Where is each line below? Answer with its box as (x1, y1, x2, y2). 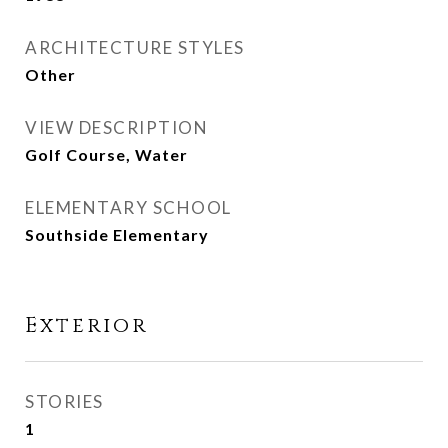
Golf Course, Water (25, 145, 188, 164)
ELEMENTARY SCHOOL (25, 197, 232, 218)
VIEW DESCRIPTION (25, 117, 208, 138)
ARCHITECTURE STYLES (25, 37, 245, 58)
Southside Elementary (25, 225, 209, 244)
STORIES (25, 391, 104, 412)
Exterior (25, 312, 148, 340)
